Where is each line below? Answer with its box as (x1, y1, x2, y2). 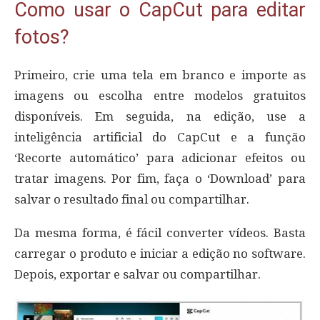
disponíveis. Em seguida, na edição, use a (14, 109, 306, 124)
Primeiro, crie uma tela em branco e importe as (14, 67, 306, 82)
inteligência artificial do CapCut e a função (14, 129, 306, 144)
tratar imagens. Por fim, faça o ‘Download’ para (14, 171, 306, 186)
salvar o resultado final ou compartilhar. (14, 191, 249, 206)
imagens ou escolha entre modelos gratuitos (14, 88, 306, 103)
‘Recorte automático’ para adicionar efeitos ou (14, 150, 306, 165)
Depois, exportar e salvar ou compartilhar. (14, 266, 261, 281)
